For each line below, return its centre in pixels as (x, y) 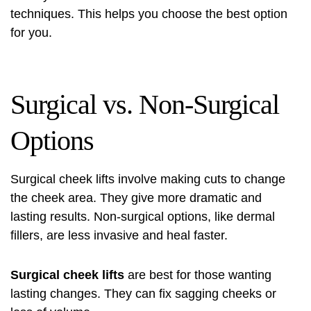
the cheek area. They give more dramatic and (136, 198)
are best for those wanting (198, 275)
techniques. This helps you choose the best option (149, 14)
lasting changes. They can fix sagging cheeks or (143, 294)
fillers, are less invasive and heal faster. (119, 235)
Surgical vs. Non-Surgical (145, 104)
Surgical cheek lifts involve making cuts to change (148, 179)
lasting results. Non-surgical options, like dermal (143, 217)
